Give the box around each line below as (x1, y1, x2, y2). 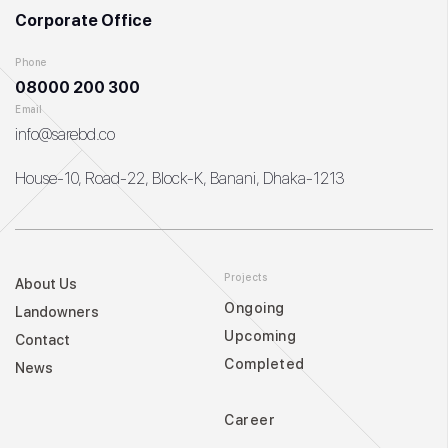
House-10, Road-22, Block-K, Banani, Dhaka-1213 (15, 169, 345, 188)
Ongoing (224, 300, 285, 316)
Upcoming (224, 328, 296, 344)
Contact (15, 332, 70, 348)
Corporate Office (15, 11, 152, 30)
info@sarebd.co (15, 125, 115, 144)
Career (224, 412, 275, 428)
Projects (224, 271, 267, 283)
